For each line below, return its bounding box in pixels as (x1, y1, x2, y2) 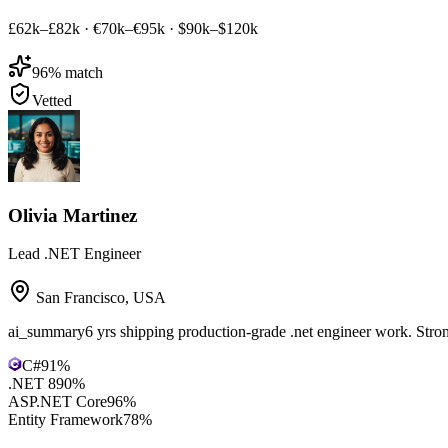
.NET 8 (8, 375, 56, 393)
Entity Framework (8, 411, 123, 429)
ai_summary (8, 323, 85, 341)
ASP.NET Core (8, 393, 107, 411)
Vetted (32, 91, 72, 109)
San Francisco (36, 289, 125, 307)
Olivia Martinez (8, 204, 137, 226)
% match (48, 63, 103, 81)
